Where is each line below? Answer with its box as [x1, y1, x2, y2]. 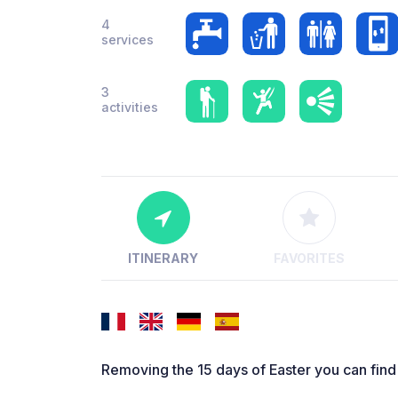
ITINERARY [128, 251, 199, 267]
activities [101, 99, 158, 115]
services [101, 32, 154, 47]
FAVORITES [273, 251, 345, 267]
